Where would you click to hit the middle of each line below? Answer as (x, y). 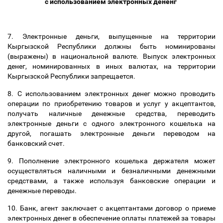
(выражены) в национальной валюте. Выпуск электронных (111, 56)
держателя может (185, 161)
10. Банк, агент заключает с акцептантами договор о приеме (111, 208)
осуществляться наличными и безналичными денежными (111, 171)
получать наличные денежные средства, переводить (111, 113)
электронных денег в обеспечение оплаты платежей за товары (111, 218)
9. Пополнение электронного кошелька (81, 161)
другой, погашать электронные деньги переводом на (111, 133)
